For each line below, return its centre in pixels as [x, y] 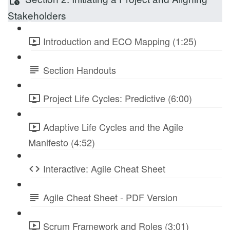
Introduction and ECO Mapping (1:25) [120, 41]
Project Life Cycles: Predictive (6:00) [118, 98]
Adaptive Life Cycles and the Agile [113, 127]
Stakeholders [37, 15]
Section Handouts [80, 70]
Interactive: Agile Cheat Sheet [104, 168]
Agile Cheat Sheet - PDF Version [110, 197]
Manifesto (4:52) [62, 142]
